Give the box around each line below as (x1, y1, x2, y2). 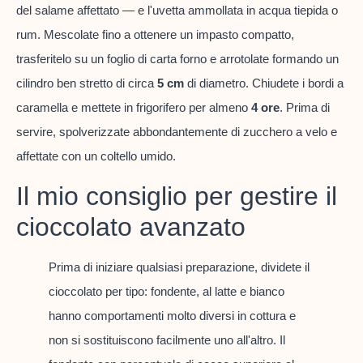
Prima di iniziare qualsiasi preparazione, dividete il (49, 259, 310, 274)
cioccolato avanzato (16, 211, 246, 241)
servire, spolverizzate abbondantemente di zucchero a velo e (16, 125, 337, 139)
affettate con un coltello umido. (16, 149, 176, 164)
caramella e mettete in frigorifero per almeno (16, 100, 251, 115)
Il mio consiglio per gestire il (16, 181, 337, 211)
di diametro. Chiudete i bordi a (184, 76, 344, 91)
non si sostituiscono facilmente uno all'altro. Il (49, 332, 285, 347)
